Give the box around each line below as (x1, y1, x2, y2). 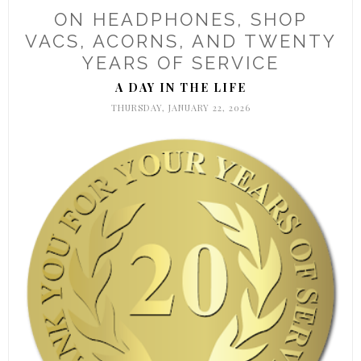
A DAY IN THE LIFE (114, 80, 247, 96)
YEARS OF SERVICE (81, 52, 280, 74)
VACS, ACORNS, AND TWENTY (24, 31, 337, 52)
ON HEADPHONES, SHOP (53, 9, 308, 31)
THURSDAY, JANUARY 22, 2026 (110, 102, 251, 114)
